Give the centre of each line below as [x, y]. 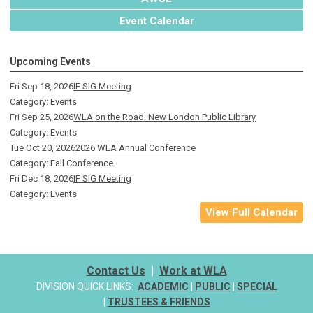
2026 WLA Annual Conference [136, 147]
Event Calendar [156, 21]
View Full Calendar [252, 212]
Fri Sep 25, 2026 [42, 117]
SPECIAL [257, 286]
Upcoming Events [50, 61]
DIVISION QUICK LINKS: [85, 286]
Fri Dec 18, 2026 [42, 178]
